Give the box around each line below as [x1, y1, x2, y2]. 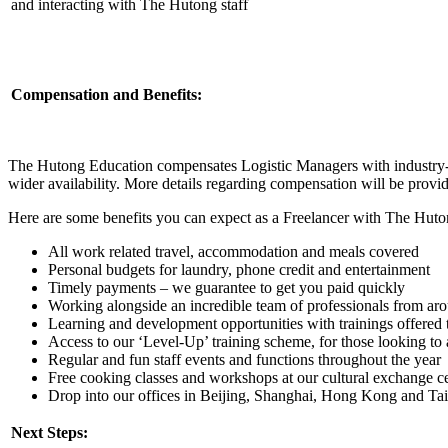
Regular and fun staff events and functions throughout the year [48, 351, 441, 368]
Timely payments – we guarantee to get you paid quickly [48, 279, 405, 296]
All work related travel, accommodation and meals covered [48, 243, 419, 260]
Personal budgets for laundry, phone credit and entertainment [48, 261, 430, 278]
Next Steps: [11, 424, 88, 441]
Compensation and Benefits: [11, 86, 202, 103]
